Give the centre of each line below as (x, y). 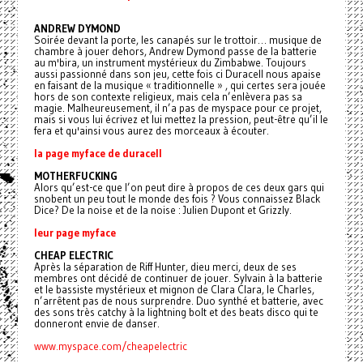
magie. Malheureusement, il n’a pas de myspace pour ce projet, (177, 108)
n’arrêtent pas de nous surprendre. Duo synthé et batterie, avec (178, 301)
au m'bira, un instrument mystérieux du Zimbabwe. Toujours (170, 62)
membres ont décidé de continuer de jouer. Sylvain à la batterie (178, 278)
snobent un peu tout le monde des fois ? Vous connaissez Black (177, 199)
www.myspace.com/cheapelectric (110, 346)
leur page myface (75, 233)
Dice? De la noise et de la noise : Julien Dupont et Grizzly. (162, 210)
